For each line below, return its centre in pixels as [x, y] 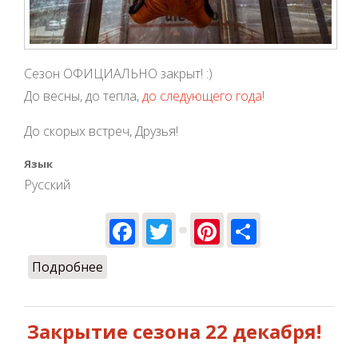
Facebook [191, 229]
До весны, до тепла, [83, 96]
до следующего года [202, 96]
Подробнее [68, 267]
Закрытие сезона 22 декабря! [174, 331]
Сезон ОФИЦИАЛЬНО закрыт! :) [118, 74]
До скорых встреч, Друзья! [101, 131]
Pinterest [274, 229]
